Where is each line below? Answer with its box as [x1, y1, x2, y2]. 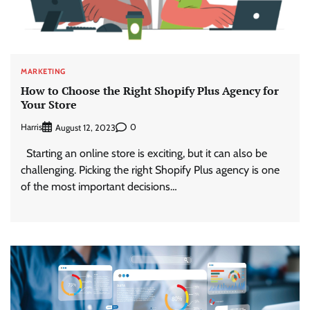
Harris [21, 122, 42, 133]
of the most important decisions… [21, 179, 177, 193]
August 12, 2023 [55, 122, 116, 133]
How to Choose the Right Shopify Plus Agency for [21, 83, 279, 99]
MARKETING [21, 66, 66, 77]
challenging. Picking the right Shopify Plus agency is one [21, 163, 280, 176]
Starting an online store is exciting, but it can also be [21, 146, 267, 160]
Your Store [21, 97, 77, 113]
